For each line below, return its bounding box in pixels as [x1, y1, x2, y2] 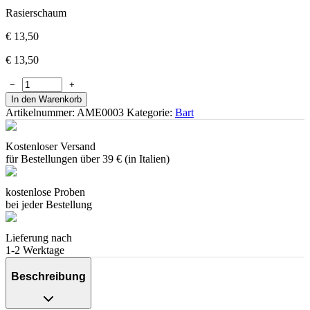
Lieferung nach [6, 232, 72, 244]
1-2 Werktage [6, 244, 64, 257]
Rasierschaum [6, 7, 66, 19]
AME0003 [77, 107, 124, 119]
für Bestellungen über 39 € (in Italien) [6, 153, 170, 165]
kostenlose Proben [6, 186, 85, 199]
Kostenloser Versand [6, 140, 95, 153]
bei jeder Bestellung [6, 199, 92, 211]
